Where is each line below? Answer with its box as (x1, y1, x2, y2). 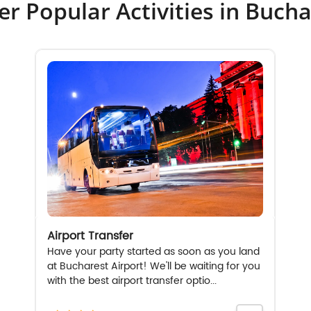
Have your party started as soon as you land (47, 243, 260, 260)
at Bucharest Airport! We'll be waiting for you (47, 258, 261, 274)
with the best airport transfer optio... (47, 272, 217, 289)
